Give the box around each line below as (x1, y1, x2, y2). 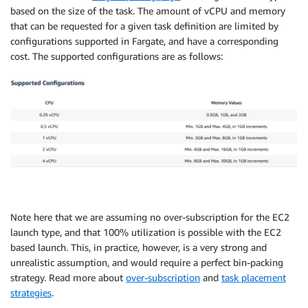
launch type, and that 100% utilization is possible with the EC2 (10, 225, 281, 238)
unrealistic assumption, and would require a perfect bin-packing (10, 256, 283, 268)
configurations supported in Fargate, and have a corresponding (10, 34, 278, 47)
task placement (221, 271, 286, 283)
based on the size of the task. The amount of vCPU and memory (10, 4, 285, 16)
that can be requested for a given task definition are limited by (10, 19, 278, 32)
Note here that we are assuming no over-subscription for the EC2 (10, 210, 289, 223)
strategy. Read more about (10, 271, 126, 283)
